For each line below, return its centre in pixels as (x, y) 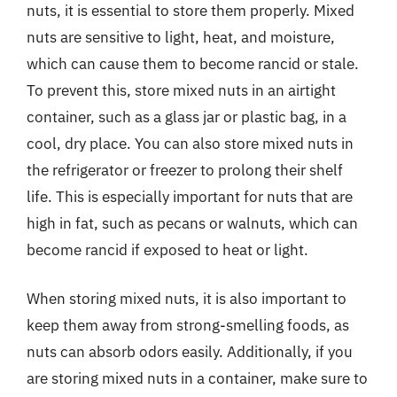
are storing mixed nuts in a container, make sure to (197, 378)
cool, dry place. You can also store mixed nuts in (190, 143)
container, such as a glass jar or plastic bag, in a (187, 117)
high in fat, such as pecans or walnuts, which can (192, 223)
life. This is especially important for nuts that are (190, 196)
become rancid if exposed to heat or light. (167, 249)
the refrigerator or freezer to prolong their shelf (185, 170)
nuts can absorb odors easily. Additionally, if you (190, 352)
